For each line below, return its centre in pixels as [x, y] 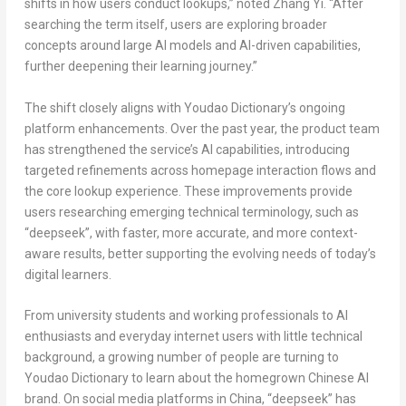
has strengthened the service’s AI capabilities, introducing [187, 149]
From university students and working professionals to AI [186, 315]
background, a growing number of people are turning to [181, 357]
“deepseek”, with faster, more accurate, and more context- [191, 232]
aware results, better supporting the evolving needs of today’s [200, 253]
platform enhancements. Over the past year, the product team [202, 128]
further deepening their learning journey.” [140, 67]
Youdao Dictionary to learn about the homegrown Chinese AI [196, 378]
